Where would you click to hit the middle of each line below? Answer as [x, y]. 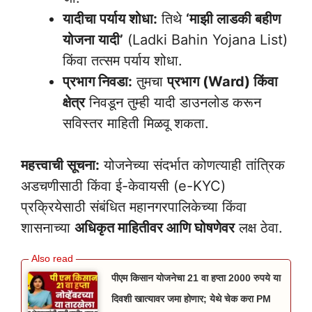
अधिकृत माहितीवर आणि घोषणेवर [155, 228]
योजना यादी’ [93, 40]
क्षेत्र [74, 103]
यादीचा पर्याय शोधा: [110, 19]
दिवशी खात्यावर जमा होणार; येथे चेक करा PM [191, 299]
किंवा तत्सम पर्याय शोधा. [123, 61]
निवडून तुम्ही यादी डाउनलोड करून [173, 103]
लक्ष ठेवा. [259, 228]
